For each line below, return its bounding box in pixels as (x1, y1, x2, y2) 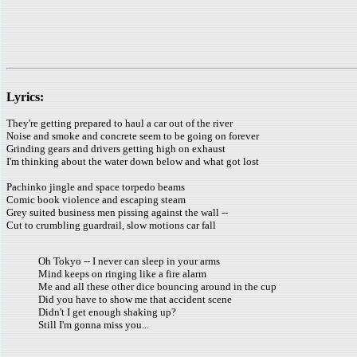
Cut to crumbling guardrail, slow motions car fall (6, 219, 216, 231)
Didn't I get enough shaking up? (38, 306, 176, 318)
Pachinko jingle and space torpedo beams (6, 181, 185, 193)
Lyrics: (6, 90, 44, 104)
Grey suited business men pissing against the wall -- (6, 206, 228, 218)
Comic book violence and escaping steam (6, 194, 186, 206)
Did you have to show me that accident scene (38, 293, 232, 305)
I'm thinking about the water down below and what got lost (6, 155, 259, 167)
